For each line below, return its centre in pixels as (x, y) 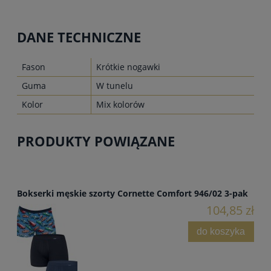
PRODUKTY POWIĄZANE (96, 142)
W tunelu (115, 86)
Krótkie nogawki (128, 67)
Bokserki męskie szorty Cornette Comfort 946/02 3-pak (132, 193)
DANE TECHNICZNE (79, 38)
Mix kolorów (120, 105)
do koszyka (221, 231)
